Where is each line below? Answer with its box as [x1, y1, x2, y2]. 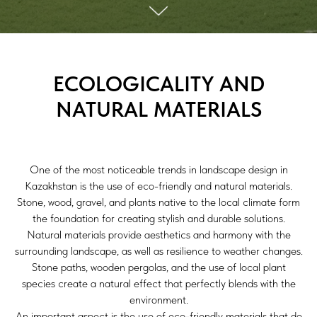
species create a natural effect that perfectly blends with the [21, 277, 296, 290]
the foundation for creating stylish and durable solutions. [32, 212, 285, 225]
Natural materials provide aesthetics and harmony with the [26, 228, 291, 241]
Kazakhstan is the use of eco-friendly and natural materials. [25, 179, 292, 192]
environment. [129, 293, 188, 306]
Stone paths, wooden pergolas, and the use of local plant [31, 260, 286, 274]
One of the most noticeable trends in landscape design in [29, 163, 288, 176]
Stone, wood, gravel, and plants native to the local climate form [17, 195, 300, 209]
